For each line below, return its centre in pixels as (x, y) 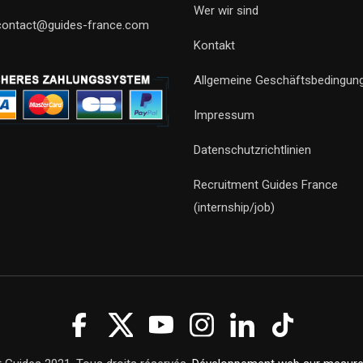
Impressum (224, 115)
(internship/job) (234, 207)
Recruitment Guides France (266, 185)
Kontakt (214, 45)
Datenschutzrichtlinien (252, 150)
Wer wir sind (226, 11)
